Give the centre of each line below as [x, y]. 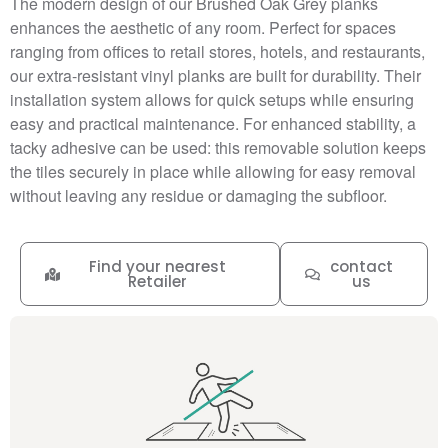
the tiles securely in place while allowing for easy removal [213, 172]
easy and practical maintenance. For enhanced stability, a [213, 124]
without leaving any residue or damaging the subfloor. [198, 196]
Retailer [157, 282]
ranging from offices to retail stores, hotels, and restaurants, [217, 52]
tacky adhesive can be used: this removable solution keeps [218, 148]
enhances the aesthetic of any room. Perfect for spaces [203, 28]
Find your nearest [157, 267]
